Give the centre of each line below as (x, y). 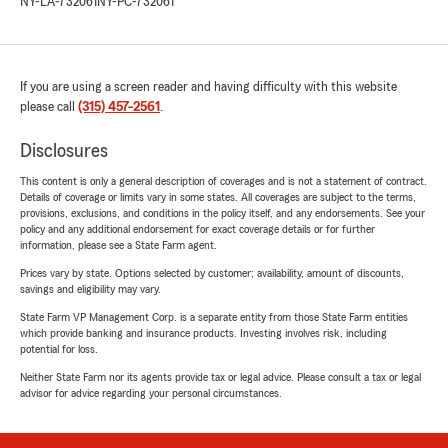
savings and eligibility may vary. (90, 289)
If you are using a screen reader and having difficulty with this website (208, 87)
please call (49, 107)
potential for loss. (59, 349)
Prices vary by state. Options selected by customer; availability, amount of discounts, (212, 273)
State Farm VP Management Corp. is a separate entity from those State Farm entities (214, 317)
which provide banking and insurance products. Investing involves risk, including (203, 333)
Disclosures (64, 151)
